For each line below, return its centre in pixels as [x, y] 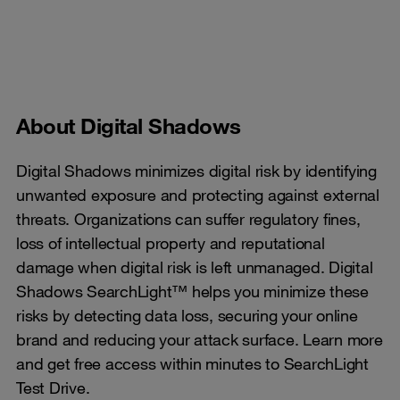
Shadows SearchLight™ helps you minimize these [192, 291]
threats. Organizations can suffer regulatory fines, [188, 218]
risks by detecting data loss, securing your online [187, 315]
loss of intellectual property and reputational [171, 242]
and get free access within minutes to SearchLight [192, 363]
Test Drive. [53, 387]
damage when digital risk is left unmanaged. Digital [195, 267]
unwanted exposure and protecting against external [198, 194]
